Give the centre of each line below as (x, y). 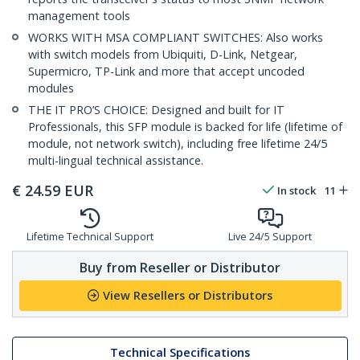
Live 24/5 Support (270, 237)
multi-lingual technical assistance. (116, 161)
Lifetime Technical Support (90, 237)
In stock (297, 191)
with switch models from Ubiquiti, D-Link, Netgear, (163, 55)
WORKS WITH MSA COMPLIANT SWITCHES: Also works (176, 38)
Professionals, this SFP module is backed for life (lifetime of (185, 127)
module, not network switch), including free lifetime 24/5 (178, 144)
